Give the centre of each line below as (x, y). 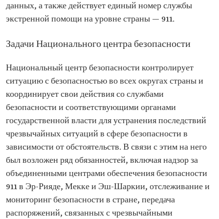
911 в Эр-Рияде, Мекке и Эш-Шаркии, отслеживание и (108, 187)
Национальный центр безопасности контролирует (100, 68)
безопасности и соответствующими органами (91, 108)
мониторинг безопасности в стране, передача (90, 200)
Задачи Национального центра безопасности (98, 44)
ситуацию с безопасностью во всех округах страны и (105, 81)
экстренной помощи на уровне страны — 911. (90, 19)
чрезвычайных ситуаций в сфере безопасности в (97, 134)
